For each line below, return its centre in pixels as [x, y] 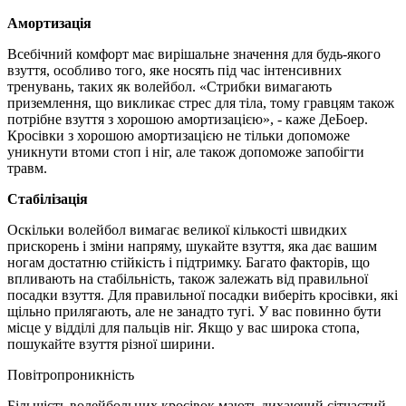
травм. [27, 168]
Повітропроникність [71, 374]
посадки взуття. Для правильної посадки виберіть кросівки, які [203, 295]
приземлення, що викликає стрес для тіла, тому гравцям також [201, 102]
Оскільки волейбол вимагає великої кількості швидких [177, 229]
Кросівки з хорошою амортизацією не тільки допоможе [179, 135]
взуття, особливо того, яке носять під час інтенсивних [174, 70]
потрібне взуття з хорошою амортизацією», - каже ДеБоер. [188, 119]
